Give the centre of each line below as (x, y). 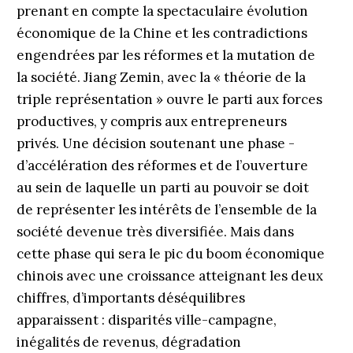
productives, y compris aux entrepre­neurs (151, 121)
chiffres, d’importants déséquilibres (130, 298)
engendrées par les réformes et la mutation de (165, 55)
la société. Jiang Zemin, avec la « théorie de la (161, 77)
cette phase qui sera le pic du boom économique (170, 254)
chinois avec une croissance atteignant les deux (169, 276)
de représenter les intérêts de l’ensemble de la (166, 210)
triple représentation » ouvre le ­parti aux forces (169, 99)
